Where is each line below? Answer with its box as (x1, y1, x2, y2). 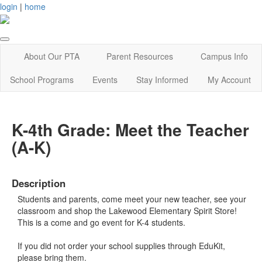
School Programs (10, 74, 74, 86)
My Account (207, 74, 251, 86)
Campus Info (200, 50, 248, 63)
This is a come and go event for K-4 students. (18, 216, 185, 228)
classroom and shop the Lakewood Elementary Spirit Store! (18, 204, 237, 216)
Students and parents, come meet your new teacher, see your (18, 192, 246, 205)
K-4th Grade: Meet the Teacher (12, 118, 249, 142)
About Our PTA (23, 50, 80, 63)
